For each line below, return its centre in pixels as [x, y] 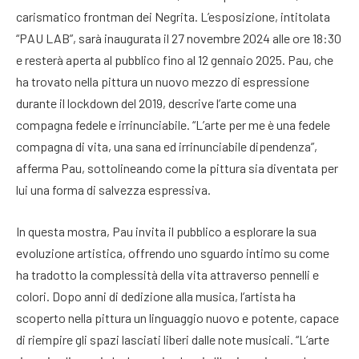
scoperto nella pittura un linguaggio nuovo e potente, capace [177, 317]
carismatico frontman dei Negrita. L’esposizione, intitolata [173, 16]
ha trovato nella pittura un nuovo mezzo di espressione [163, 81]
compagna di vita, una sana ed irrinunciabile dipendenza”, [167, 146]
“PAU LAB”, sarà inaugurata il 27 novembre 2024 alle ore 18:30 [179, 38]
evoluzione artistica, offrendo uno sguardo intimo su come [173, 252]
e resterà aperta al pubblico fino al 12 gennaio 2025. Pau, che [175, 60]
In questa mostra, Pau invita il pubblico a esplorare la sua [166, 231]
